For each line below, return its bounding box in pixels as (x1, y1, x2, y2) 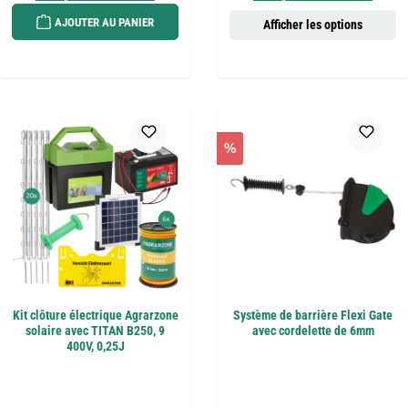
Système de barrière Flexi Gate (233, 307, 393, 323)
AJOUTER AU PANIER (54, 15, 154, 29)
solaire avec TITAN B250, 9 (25, 322, 165, 339)
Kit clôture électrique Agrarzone (12, 307, 178, 323)
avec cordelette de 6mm (251, 322, 374, 339)
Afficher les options (263, 17, 362, 33)
